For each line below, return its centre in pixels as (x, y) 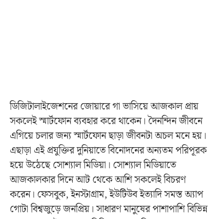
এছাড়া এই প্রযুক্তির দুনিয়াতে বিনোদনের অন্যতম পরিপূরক (108, 150)
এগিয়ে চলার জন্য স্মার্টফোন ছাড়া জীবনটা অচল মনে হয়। (108, 136)
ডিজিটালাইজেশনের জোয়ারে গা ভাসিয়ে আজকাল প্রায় (104, 106)
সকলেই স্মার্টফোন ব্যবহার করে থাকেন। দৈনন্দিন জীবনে (106, 121)
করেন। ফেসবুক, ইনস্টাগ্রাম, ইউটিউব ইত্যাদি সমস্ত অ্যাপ (107, 194)
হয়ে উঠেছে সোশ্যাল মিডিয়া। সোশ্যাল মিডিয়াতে (93, 165)
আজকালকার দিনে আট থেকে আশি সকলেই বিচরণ (98, 180)
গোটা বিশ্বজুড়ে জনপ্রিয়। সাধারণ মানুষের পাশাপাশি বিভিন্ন (109, 209)
